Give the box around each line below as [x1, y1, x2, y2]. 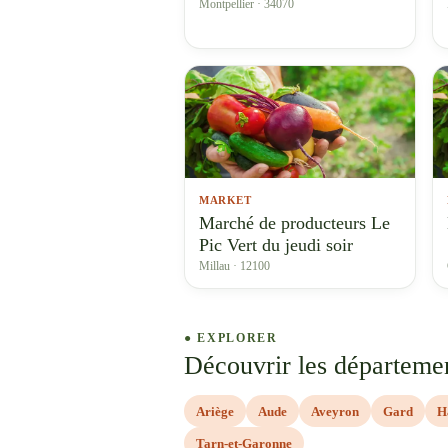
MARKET [199, 194, 252, 206]
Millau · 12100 [199, 259, 270, 273]
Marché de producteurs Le [199, 213, 390, 233]
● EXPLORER [184, 331, 278, 345]
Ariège [196, 403, 234, 419]
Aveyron [311, 403, 359, 419]
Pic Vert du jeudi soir [199, 235, 353, 255]
